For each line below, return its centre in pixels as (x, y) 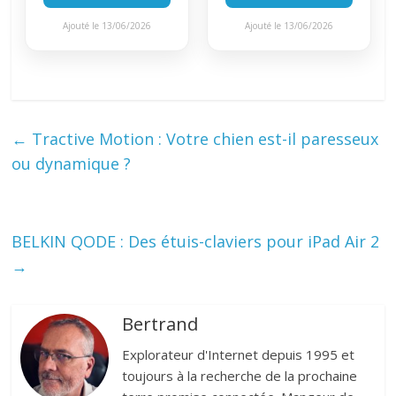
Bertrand (160, 324)
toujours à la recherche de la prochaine (240, 375)
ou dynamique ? (72, 163)
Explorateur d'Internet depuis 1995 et (239, 354)
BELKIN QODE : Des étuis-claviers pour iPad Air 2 (196, 241)
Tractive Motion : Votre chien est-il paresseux (203, 138)
